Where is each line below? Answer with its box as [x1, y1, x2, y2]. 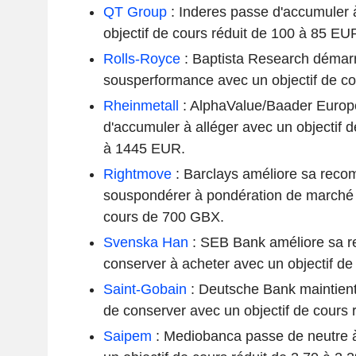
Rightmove [103, 165, 172, 182]
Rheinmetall [103, 97, 179, 114]
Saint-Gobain [103, 281, 187, 297]
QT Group [103, 3, 167, 20]
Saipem [103, 327, 152, 344]
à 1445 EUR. [103, 140, 185, 157]
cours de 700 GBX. [103, 208, 224, 225]
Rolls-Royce [103, 50, 180, 67]
